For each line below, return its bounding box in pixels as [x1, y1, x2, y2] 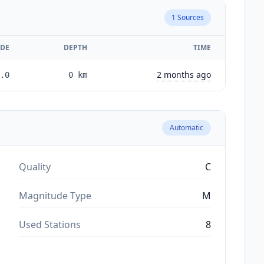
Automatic [170, 122, 203, 133]
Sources [176, 12, 204, 22]
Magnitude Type [19, 189, 91, 202]
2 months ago [157, 68, 211, 80]
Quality [19, 160, 51, 173]
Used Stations [19, 217, 81, 231]
